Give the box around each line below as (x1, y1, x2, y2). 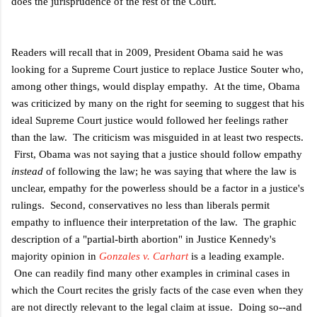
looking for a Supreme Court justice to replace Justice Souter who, (11, 63, 304, 75)
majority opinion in (11, 250, 99, 262)
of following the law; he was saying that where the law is (46, 165, 296, 177)
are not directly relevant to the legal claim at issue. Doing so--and (11, 301, 302, 313)
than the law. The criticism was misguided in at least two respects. (11, 131, 304, 143)
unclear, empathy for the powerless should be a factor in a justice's (11, 182, 304, 194)
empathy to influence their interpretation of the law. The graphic (11, 216, 296, 228)
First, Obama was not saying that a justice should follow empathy (11, 148, 302, 160)
